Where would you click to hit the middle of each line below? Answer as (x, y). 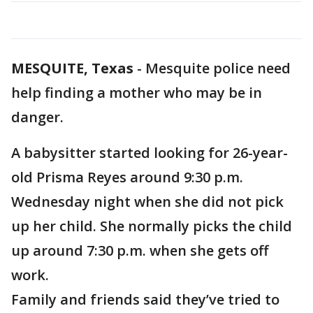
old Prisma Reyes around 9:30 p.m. (127, 177)
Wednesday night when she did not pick (147, 202)
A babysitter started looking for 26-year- (150, 153)
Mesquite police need (218, 68)
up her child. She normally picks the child (152, 226)
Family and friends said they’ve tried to (145, 299)
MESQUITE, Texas (72, 68)
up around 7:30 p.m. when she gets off (140, 250)
